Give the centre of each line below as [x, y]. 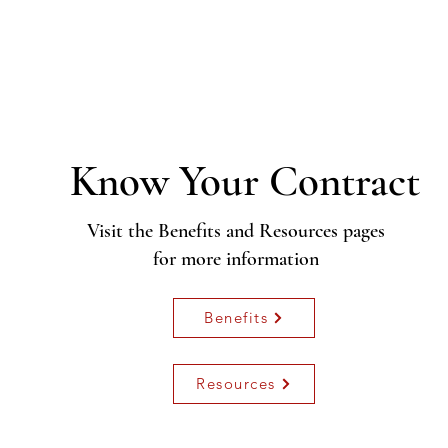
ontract [359, 180]
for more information [236, 258]
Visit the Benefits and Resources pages [236, 230]
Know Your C [184, 180]
